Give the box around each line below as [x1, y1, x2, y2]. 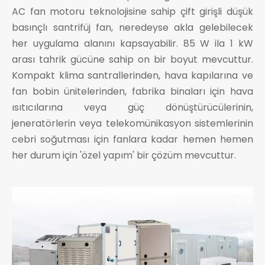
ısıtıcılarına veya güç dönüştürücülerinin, [12, 101, 253, 115]
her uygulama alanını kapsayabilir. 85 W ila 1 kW [12, 37, 253, 51]
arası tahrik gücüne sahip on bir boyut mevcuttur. [12, 53, 253, 67]
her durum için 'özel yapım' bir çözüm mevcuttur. [12, 148, 236, 163]
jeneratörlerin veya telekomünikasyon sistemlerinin [12, 117, 253, 131]
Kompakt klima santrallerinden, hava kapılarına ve [12, 69, 253, 83]
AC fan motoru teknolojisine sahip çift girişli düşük [12, 5, 253, 19]
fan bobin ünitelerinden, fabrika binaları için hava [12, 85, 253, 99]
